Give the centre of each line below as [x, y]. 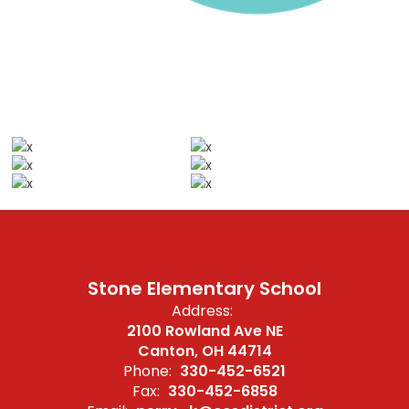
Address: [202, 310]
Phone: [147, 371]
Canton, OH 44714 [204, 351]
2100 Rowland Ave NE [204, 330]
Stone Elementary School [204, 288]
